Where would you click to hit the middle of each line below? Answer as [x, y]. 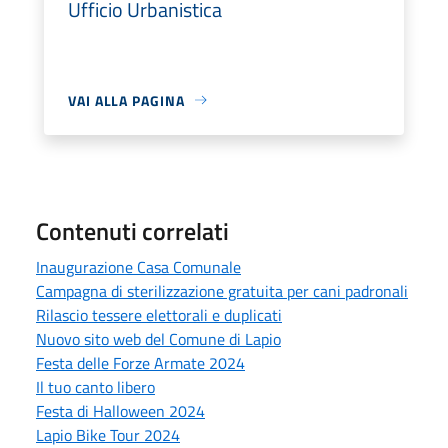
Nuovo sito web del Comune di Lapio [158, 338]
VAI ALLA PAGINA [126, 100]
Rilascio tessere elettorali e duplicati [159, 314]
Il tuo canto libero [95, 386]
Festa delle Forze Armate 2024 [140, 362]
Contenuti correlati [132, 230]
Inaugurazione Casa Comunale [138, 266]
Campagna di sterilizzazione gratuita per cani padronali [222, 290]
